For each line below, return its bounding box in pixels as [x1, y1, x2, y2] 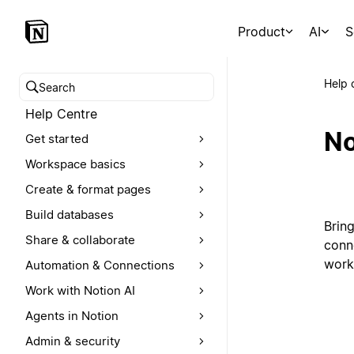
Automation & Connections [25, 258, 175, 273]
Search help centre [26, 88, 138, 104]
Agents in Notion [25, 308, 119, 323]
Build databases [25, 207, 114, 222]
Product [237, 24, 285, 40]
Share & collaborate [25, 232, 135, 247]
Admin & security [25, 333, 120, 348]
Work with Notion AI [25, 283, 135, 298]
